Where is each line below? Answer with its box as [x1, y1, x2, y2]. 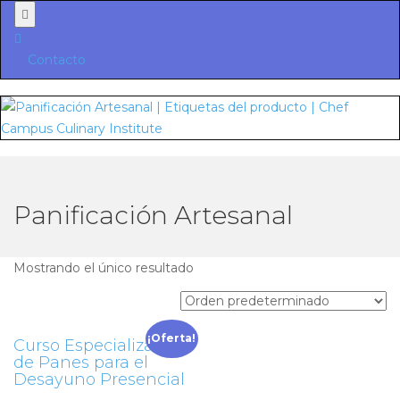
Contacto [28, 52, 86, 68]
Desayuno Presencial [13, 370, 185, 389]
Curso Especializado [13, 336, 174, 355]
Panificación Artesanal [13, 200, 293, 230]
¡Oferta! [147, 331, 196, 346]
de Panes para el [13, 353, 148, 372]
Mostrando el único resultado [13, 260, 194, 276]
